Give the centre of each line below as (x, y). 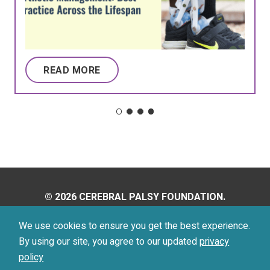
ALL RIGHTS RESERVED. (135, 212)
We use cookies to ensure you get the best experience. (135, 226)
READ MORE (72, 71)
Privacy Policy (101, 243)
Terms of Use (169, 243)
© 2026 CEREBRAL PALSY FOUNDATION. (135, 197)
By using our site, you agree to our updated (109, 242)
